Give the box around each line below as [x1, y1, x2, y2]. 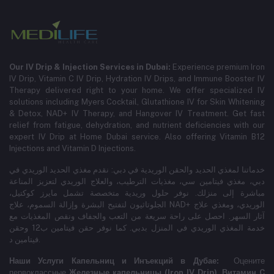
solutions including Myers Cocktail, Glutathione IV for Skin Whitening [9, 97, 265, 106]
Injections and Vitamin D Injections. [9, 144, 136, 153]
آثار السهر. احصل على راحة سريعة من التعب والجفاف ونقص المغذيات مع [9, 212, 265, 221]
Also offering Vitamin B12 [160, 132, 265, 141]
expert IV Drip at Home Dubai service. [9, 132, 161, 141]
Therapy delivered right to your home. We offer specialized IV [9, 86, 265, 95]
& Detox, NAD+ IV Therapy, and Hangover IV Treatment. [9, 109, 232, 118]
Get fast [232, 109, 265, 118]
